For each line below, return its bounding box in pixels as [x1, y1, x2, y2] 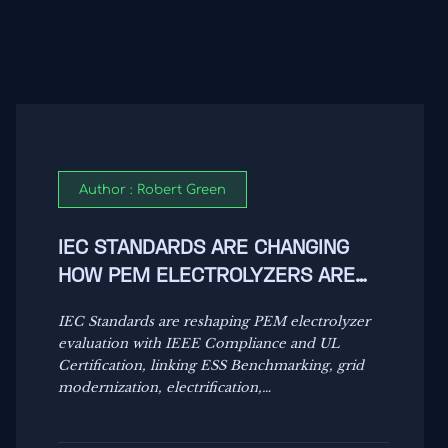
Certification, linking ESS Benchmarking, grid [57, 356, 364, 374]
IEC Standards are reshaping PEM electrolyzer [57, 312, 370, 330]
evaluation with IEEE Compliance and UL [57, 334, 340, 352]
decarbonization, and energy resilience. [57, 400, 322, 418]
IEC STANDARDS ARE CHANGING [57, 240, 349, 259]
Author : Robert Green [79, 182, 227, 198]
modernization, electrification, [57, 378, 262, 396]
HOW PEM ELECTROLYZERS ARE [57, 268, 355, 287]
